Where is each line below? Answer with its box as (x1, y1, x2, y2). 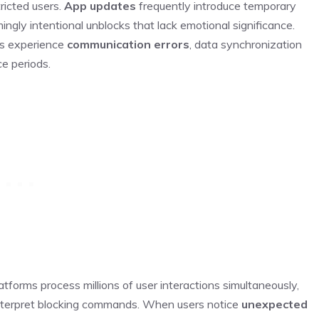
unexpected (241, 296, 308, 311)
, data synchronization (189, 36, 302, 51)
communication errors (67, 36, 189, 51)
